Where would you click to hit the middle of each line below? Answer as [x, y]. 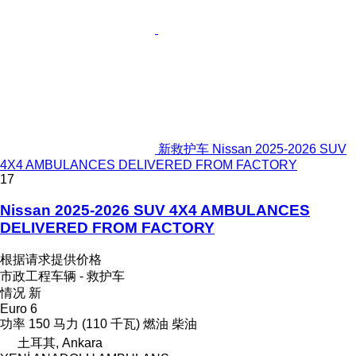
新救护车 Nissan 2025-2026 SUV [252, 149]
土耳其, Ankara [60, 342]
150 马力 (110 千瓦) [84, 323]
